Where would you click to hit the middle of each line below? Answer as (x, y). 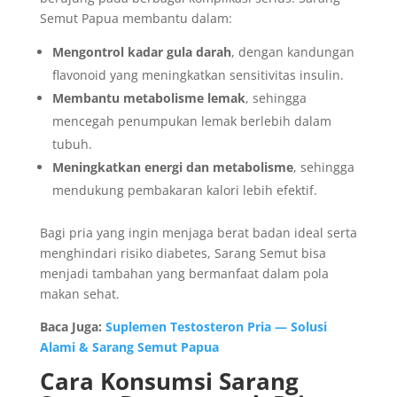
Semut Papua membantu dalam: (136, 18)
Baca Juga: (72, 327)
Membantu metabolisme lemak (148, 98)
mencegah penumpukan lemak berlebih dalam (191, 121)
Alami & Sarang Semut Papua (129, 347)
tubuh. (72, 144)
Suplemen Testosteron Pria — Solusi (216, 327)
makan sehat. (79, 294)
